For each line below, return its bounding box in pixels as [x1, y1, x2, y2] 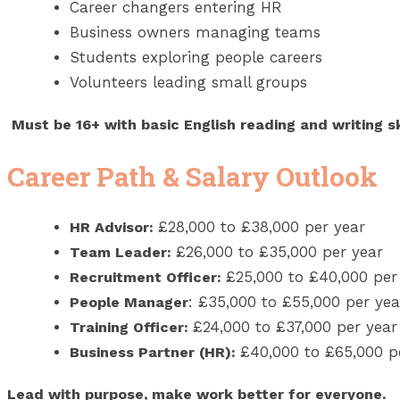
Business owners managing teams [70, 22, 321, 41]
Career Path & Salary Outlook [7, 158, 378, 194]
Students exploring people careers [70, 47, 322, 66]
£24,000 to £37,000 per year [193, 318, 397, 337]
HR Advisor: [70, 219, 158, 237]
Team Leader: [70, 244, 176, 262]
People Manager [70, 294, 188, 312]
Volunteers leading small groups [70, 72, 307, 91]
